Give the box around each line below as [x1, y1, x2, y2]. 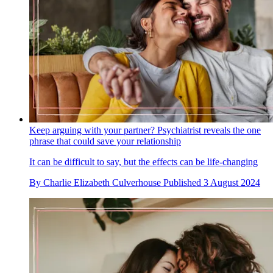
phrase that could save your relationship [29, 136, 181, 147]
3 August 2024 [204, 177, 260, 188]
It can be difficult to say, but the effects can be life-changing [29, 157, 258, 168]
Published [163, 177, 204, 188]
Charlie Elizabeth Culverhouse [43, 177, 161, 188]
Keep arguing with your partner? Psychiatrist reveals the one [29, 125, 261, 136]
